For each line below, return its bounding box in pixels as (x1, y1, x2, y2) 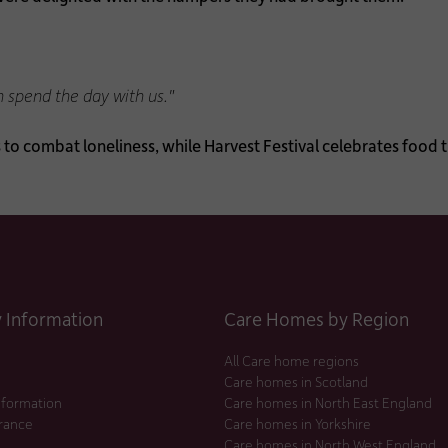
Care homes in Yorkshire (224, 413, 371, 433)
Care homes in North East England (224, 392, 432, 412)
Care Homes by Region (224, 305, 409, 331)
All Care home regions (224, 350, 359, 370)
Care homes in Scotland (224, 371, 368, 391)
